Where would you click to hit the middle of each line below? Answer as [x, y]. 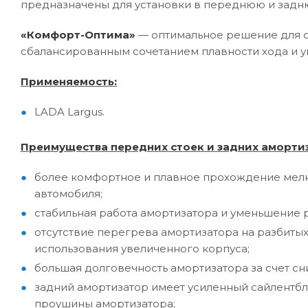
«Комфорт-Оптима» [79, 35]
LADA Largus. [69, 112]
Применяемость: [69, 82]
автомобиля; [68, 194]
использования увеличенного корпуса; [142, 249]
